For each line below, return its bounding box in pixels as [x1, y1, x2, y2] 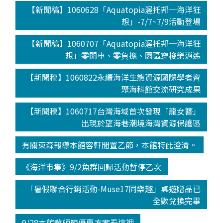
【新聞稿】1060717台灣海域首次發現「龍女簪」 [26, 105, 201, 117]
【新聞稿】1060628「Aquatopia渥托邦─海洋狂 [27, 3, 201, 15]
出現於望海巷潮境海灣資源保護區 [81, 116, 201, 129]
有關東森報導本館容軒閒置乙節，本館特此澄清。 [21, 138, 197, 151]
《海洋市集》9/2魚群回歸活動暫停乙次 [21, 160, 161, 173]
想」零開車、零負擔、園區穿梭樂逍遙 [65, 49, 201, 61]
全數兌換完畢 [153, 194, 201, 207]
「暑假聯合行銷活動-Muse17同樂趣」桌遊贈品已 [26, 182, 201, 195]
